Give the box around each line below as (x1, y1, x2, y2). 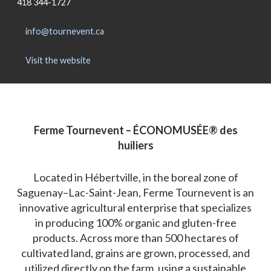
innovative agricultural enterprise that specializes (19, 201, 252, 215)
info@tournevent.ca (25, 26, 104, 36)
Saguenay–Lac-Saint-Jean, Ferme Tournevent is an (17, 186, 254, 200)
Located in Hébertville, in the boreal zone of (33, 171, 238, 184)
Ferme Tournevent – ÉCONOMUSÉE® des (33, 123, 238, 137)
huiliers (117, 139, 154, 152)
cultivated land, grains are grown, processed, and (21, 246, 250, 260)
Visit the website (25, 55, 91, 65)
